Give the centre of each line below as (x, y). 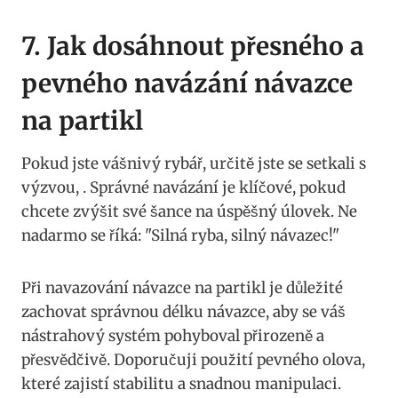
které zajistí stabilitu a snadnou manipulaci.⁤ (181, 383)
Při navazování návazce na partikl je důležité (182, 287)
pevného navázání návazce (187, 83)
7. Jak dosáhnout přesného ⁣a (193, 46)
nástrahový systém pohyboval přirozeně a (173, 335)
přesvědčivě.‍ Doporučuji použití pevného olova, (193, 359)
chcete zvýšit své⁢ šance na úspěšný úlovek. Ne (189, 211)
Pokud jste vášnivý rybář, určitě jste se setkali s (194, 163)
